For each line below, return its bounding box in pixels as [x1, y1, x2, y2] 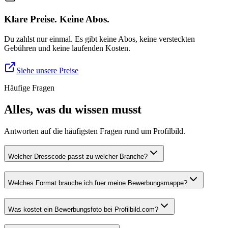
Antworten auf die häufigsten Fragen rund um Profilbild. [4, 126, 185, 135]
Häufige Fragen [4, 83, 54, 92]
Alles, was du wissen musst [4, 102, 141, 116]
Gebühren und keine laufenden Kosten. [4, 43, 130, 52]
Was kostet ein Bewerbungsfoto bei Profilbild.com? [8, 205, 158, 213]
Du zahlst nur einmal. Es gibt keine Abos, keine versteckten [4, 34, 195, 43]
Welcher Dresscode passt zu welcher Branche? [8, 153, 148, 161]
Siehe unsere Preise [16, 66, 78, 75]
